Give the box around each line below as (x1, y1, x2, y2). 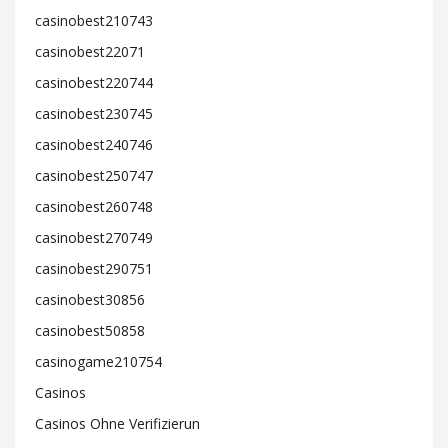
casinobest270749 (35, 228, 153, 247)
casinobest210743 (35, 11, 153, 30)
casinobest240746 (35, 135, 153, 154)
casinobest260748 (35, 197, 153, 216)
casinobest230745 (35, 104, 153, 123)
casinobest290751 (35, 259, 153, 278)
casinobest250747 (35, 166, 153, 185)
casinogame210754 (35, 352, 162, 371)
